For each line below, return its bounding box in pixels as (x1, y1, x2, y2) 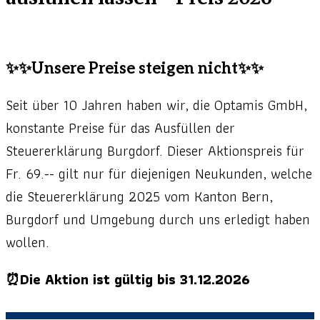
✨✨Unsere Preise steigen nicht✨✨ (6, 59, 264, 79)
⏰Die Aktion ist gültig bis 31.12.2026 (6, 268, 249, 291)
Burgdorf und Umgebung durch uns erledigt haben (6, 208, 310, 231)
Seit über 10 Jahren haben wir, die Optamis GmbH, (6, 94, 307, 117)
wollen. (6, 231, 49, 254)
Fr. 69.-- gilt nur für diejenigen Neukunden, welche (6, 162, 312, 186)
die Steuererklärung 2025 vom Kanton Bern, (6, 185, 273, 209)
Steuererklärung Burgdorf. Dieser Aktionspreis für (6, 139, 304, 163)
